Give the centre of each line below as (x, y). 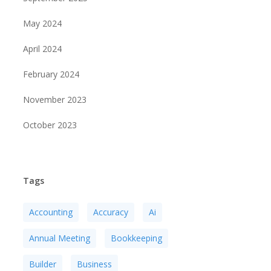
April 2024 (42, 49)
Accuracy (110, 212)
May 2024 (42, 23)
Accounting (51, 212)
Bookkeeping (136, 238)
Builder (42, 264)
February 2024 (51, 74)
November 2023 (54, 100)
